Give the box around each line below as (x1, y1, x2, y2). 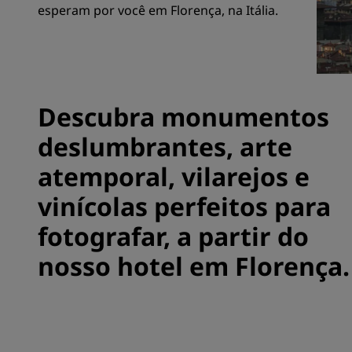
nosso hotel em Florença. (38, 249, 350, 283)
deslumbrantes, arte (38, 130, 292, 163)
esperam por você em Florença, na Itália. (38, 2, 278, 19)
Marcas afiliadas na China (38, 47, 189, 64)
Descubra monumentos (38, 100, 329, 134)
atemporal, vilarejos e (38, 159, 310, 193)
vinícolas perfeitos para (38, 189, 331, 223)
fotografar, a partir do (38, 219, 309, 253)
